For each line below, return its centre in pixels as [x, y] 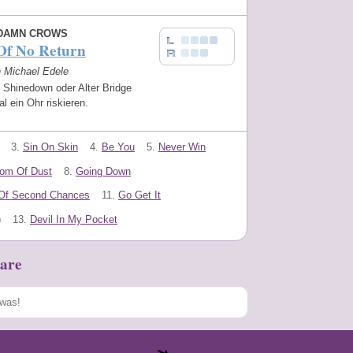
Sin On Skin [50, 147]
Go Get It [139, 195]
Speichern [217, 329]
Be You [118, 147]
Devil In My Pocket [74, 220]
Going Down [103, 171]
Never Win [182, 147]
